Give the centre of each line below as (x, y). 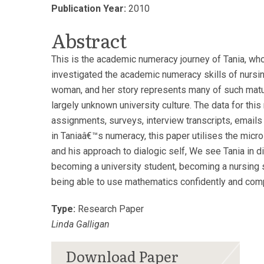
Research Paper (110, 209)
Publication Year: (89, 9)
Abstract (89, 40)
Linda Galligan (80, 224)
